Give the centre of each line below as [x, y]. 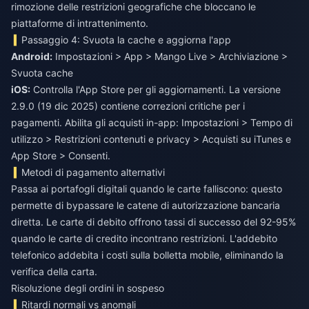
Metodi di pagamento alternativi [93, 172]
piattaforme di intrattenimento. [80, 23]
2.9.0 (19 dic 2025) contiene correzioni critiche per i [128, 106]
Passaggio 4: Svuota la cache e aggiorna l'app [127, 40]
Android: [32, 57]
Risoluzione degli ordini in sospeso [88, 288]
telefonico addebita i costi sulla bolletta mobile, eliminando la [147, 255]
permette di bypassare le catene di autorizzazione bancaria [146, 206]
